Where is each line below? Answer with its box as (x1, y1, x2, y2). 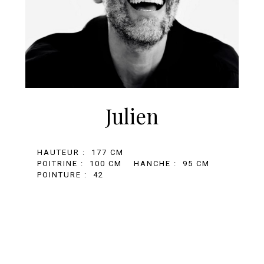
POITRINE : (37, 159, 84, 169)
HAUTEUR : (37, 148, 85, 157)
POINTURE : (37, 170, 87, 180)
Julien (105, 102, 159, 130)
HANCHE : (133, 159, 177, 169)
